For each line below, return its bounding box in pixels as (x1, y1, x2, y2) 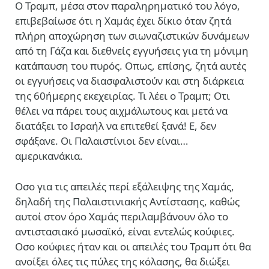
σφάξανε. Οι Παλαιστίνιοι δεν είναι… (15, 133, 188, 148)
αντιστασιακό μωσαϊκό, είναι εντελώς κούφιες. (15, 224, 235, 238)
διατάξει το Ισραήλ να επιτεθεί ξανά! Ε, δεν (15, 118, 216, 133)
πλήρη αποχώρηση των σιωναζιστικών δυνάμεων (15, 28, 249, 43)
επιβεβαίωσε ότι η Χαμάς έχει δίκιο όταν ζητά (15, 13, 231, 28)
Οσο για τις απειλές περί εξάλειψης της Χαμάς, (15, 179, 234, 193)
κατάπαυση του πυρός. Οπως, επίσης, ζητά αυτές (15, 58, 246, 73)
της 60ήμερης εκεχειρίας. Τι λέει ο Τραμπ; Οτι (15, 88, 230, 103)
